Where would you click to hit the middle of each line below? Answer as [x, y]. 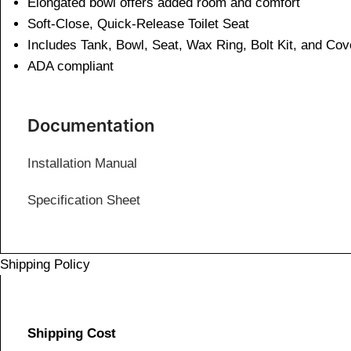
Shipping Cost [72, 333]
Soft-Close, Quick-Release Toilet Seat [138, 24]
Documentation [91, 125]
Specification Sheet [84, 200]
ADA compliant [71, 66]
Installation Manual [82, 163]
